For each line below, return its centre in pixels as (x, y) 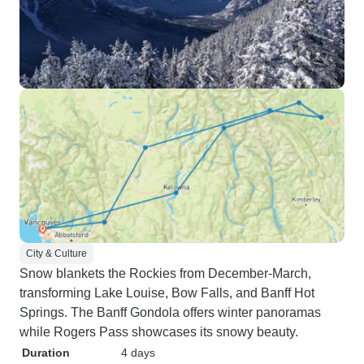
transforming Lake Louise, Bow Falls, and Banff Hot (167, 293)
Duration (46, 353)
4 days (138, 353)
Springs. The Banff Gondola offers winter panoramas (170, 312)
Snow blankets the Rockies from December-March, (165, 273)
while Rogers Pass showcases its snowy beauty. (159, 332)
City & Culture (56, 253)
